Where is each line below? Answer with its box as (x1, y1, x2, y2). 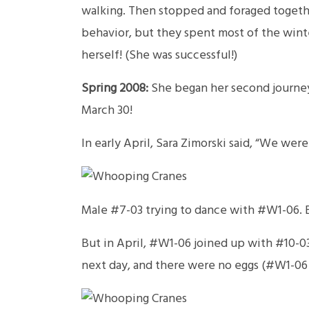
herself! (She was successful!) (81, 46, 237, 66)
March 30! (81, 101, 132, 121)
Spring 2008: (81, 79, 148, 99)
